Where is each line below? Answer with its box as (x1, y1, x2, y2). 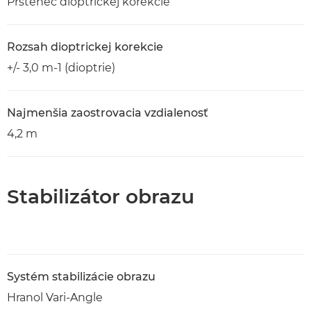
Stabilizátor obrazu (7, 185, 194, 208)
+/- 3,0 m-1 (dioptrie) (7, 61, 115, 74)
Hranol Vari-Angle (7, 291, 103, 304)
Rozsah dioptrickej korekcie (7, 40, 163, 53)
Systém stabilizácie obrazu (7, 270, 155, 283)
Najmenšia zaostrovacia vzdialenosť (7, 106, 208, 119)
